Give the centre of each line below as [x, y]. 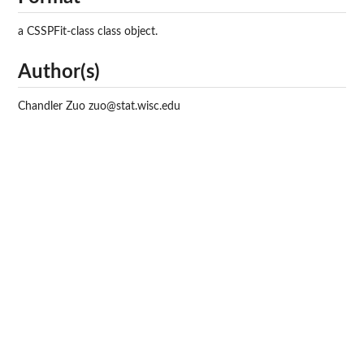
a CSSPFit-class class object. [88, 32]
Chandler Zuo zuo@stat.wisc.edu [99, 106]
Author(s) [59, 72]
